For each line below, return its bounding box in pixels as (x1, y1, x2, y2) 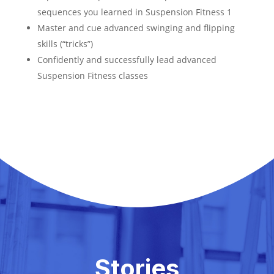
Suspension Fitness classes (37, 70, 149, 81)
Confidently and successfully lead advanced (37, 54, 217, 65)
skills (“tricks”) (37, 38, 94, 50)
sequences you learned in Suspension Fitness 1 (37, 6, 232, 18)
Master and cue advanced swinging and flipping (37, 22, 235, 34)
